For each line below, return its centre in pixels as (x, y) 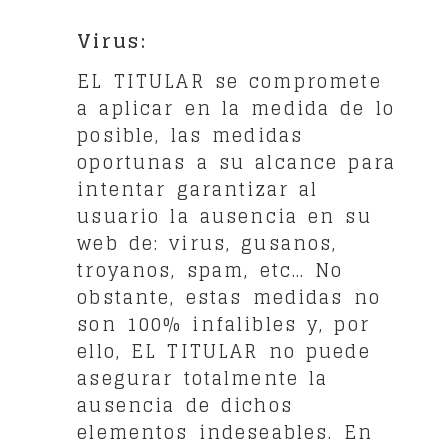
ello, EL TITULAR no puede (224, 350)
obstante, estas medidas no (229, 296)
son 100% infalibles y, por (223, 323)
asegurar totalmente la (203, 377)
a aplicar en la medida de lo (236, 107)
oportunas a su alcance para (237, 161)
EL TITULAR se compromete (229, 80)
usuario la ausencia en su (224, 215)
